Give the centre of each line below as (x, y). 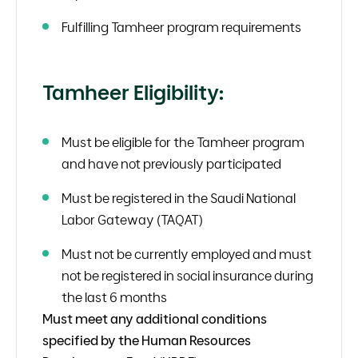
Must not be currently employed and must (187, 254)
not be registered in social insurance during (187, 275)
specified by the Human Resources (147, 340)
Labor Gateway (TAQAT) (132, 219)
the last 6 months (114, 297)
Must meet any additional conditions (155, 318)
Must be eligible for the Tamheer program (183, 142)
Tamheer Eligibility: (133, 92)
